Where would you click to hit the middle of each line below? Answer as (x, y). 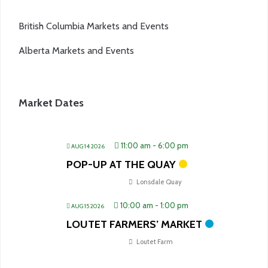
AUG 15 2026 (88, 206)
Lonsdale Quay (159, 182)
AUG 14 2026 (88, 146)
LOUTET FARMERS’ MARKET (134, 224)
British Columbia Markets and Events (94, 26)
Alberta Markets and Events (76, 50)
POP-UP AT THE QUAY (121, 164)
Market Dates (51, 103)
